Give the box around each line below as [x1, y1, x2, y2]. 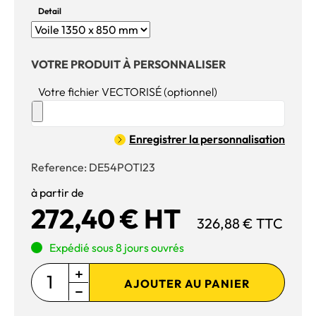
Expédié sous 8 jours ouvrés [49, 240, 184, 255]
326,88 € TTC [197, 214, 283, 232]
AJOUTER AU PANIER [123, 276, 250, 291]
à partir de [31, 185, 84, 200]
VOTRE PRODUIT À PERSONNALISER [31, 56, 226, 71]
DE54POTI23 [89, 159, 155, 174]
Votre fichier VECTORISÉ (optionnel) [38, 84, 217, 99]
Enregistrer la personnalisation [129, 131, 285, 146]
